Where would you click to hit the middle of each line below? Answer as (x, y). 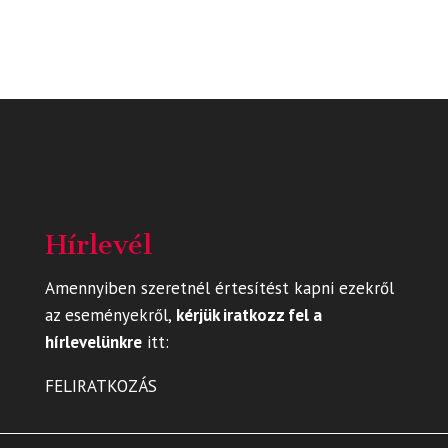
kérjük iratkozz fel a (248, 315)
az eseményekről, (110, 315)
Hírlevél (98, 245)
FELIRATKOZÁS (100, 386)
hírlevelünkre (93, 342)
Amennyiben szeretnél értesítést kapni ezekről (219, 288)
